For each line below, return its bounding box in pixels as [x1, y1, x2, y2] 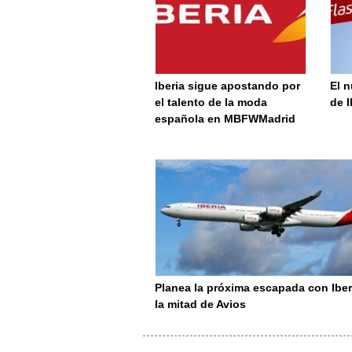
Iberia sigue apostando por [155, 79, 300, 92]
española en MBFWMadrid [155, 112, 295, 125]
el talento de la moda [155, 96, 267, 108]
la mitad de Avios [155, 298, 246, 310]
